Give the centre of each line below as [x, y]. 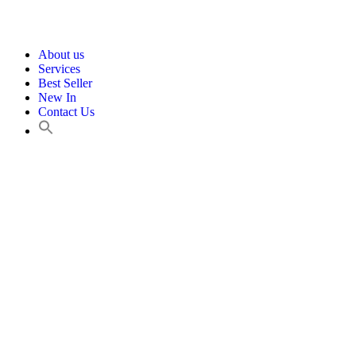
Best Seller [65, 83]
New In [57, 97]
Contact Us [66, 112]
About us [61, 54]
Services [59, 69]
